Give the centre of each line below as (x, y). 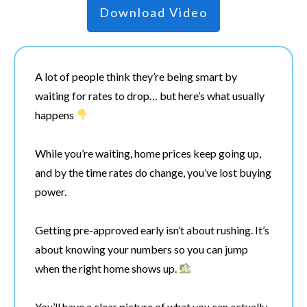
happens (56, 114)
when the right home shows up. (107, 268)
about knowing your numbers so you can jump (142, 249)
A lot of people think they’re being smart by (136, 76)
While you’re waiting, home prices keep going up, (148, 153)
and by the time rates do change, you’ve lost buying (153, 172)
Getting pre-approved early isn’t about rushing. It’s (152, 230)
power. (51, 191)
